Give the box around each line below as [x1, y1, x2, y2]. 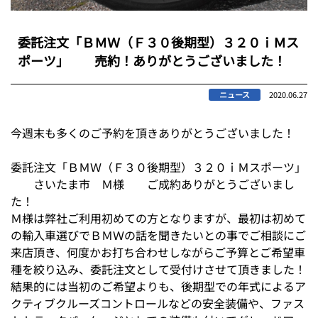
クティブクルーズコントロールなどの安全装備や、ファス [11, 294, 305, 312]
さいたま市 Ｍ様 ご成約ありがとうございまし [11, 175, 295, 192]
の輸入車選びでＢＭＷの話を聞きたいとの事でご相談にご [11, 226, 306, 243]
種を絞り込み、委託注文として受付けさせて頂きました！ [11, 260, 306, 278]
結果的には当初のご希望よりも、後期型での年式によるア [11, 277, 306, 295]
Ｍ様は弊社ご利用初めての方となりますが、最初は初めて [11, 209, 306, 226]
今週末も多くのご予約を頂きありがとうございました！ [11, 124, 295, 141]
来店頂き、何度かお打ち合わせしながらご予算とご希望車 [11, 243, 305, 261]
